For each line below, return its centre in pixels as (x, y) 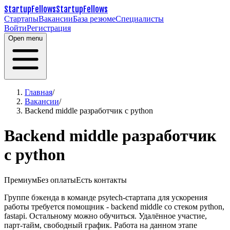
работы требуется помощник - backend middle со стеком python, (114, 206)
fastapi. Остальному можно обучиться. (71, 216)
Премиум (21, 180)
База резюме (94, 19)
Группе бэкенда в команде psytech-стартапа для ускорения (106, 197)
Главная (39, 92)
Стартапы (21, 19)
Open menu (25, 38)
